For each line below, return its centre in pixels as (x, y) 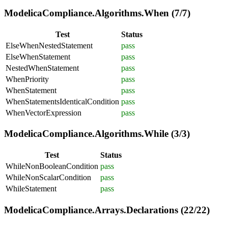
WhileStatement (31, 189)
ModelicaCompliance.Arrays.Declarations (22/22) (107, 210)
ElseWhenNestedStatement (49, 45)
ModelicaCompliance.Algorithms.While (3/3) (97, 134)
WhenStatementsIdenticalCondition (62, 101)
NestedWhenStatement (42, 68)
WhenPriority (27, 79)
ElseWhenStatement (38, 56)
